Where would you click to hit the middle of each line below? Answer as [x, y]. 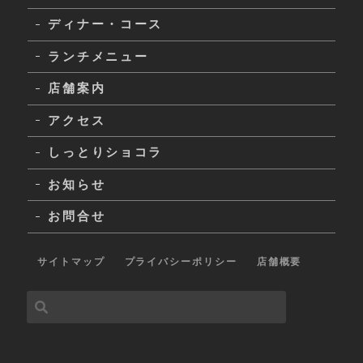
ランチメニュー [98, 56]
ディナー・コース [106, 24]
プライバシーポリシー [181, 261]
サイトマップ [71, 261]
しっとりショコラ [106, 152]
